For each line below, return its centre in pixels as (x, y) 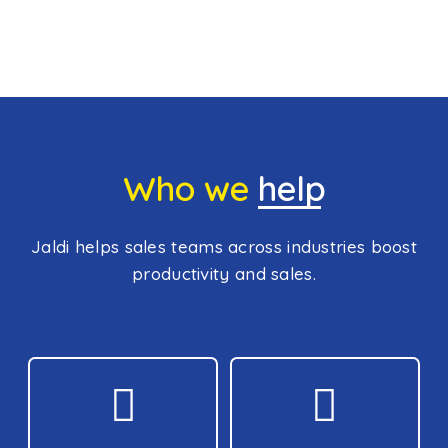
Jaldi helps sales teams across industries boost (224, 247)
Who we (190, 189)
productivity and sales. (224, 274)
